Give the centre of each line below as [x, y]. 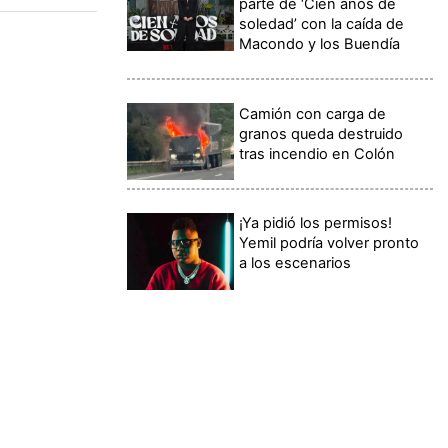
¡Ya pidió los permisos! [316, 223]
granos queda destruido [321, 133]
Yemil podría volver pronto [329, 243]
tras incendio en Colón [317, 153]
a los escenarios [295, 263]
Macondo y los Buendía [320, 44]
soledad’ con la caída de [322, 24]
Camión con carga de [313, 113]
